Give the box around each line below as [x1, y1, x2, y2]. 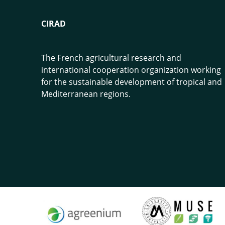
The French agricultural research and [41, 52, 181, 64]
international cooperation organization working [41, 64, 221, 76]
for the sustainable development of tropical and [41, 76, 222, 88]
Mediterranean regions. [41, 88, 131, 100]
